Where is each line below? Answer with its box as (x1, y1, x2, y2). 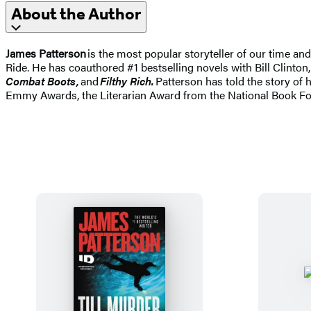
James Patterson (6, 45, 86, 62)
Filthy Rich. (100, 73, 154, 90)
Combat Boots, (6, 73, 79, 90)
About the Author (11, 4, 141, 24)
